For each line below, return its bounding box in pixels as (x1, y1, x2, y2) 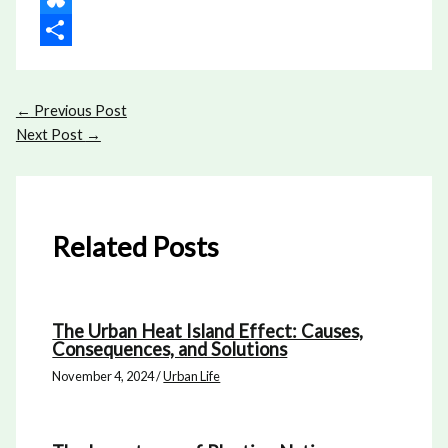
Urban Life (163, 368, 221, 385)
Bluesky (39, 20, 90, 38)
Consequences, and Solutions (52, 338, 288, 361)
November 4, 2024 (52, 368, 157, 385)
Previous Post (30, 102, 127, 120)
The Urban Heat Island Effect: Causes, (52, 320, 364, 343)
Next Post (15, 126, 86, 144)
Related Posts (52, 230, 220, 264)
